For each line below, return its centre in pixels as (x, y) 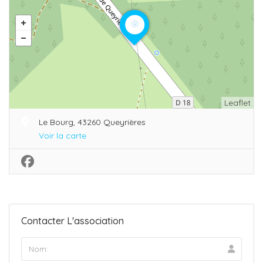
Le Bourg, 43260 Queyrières (92, 122)
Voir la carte (63, 135)
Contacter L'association (73, 220)
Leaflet (237, 102)
